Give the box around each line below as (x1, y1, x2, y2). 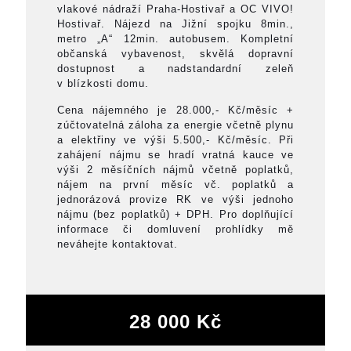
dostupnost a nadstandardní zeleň (57, 62, 294, 74)
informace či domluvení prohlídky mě (57, 223, 294, 235)
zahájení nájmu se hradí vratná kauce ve (57, 148, 294, 161)
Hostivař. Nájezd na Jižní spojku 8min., (57, 17, 294, 30)
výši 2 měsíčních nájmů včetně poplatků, (57, 163, 294, 175)
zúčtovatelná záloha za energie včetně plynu (57, 118, 294, 131)
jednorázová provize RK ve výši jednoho (57, 193, 294, 205)
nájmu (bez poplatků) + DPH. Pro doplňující (57, 208, 294, 220)
